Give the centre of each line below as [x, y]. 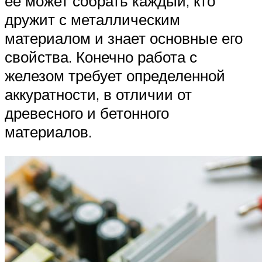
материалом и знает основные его [124, 38]
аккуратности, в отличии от [98, 94]
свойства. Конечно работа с [101, 57]
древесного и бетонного [87, 113]
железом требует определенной [115, 76]
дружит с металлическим [92, 20]
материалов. [48, 132]
